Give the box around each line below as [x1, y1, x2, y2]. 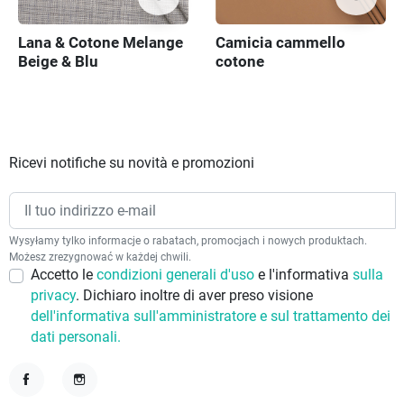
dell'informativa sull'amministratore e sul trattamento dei [31, 308, 390, 326]
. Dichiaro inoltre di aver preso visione [76, 288, 313, 305]
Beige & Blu [18, 52, 98, 70]
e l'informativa [258, 267, 353, 284]
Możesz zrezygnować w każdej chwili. [9, 250, 191, 264]
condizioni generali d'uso [96, 267, 258, 284]
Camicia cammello [216, 33, 345, 51]
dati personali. [31, 329, 121, 346]
